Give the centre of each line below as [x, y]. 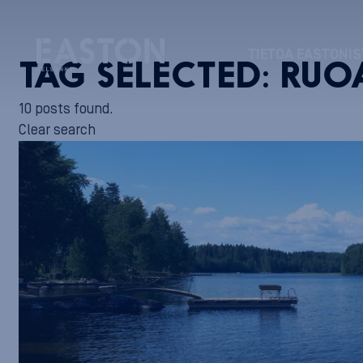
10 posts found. [66, 109]
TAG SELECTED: [149, 78]
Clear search [57, 130]
